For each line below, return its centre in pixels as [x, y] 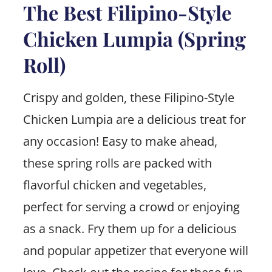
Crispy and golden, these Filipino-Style [128, 97]
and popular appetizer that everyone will [135, 250]
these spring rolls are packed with [117, 163]
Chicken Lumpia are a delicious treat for [134, 119]
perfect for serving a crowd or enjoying [131, 206]
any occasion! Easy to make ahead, [120, 141]
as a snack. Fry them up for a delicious [130, 228]
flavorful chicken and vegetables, [114, 185]
